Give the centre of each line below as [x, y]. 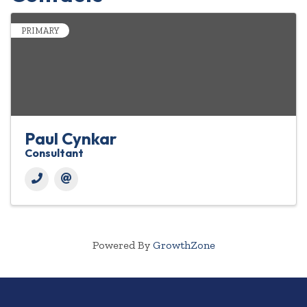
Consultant [54, 153]
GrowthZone [184, 245]
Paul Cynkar [71, 139]
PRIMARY [40, 31]
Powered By [122, 245]
